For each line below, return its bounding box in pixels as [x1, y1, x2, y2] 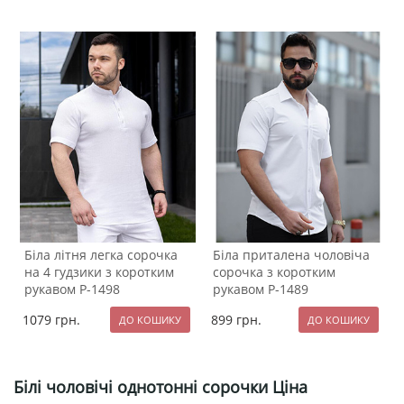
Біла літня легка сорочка [24, 245, 178, 263]
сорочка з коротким [213, 262, 335, 280]
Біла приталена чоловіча [213, 245, 370, 263]
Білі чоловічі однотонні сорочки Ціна [14, 375, 308, 398]
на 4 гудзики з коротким [24, 262, 174, 280]
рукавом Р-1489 [213, 280, 308, 298]
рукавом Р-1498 [24, 280, 120, 298]
